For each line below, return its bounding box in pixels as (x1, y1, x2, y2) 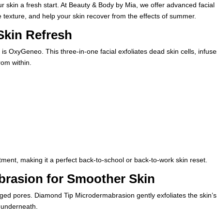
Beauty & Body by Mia (69, 1, 137, 9)
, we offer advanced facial (136, 1, 215, 9)
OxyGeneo (7, 47, 42, 55)
